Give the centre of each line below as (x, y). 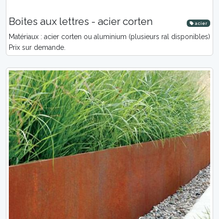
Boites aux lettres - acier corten (81, 22)
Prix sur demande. (37, 47)
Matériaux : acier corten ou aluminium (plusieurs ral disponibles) (109, 37)
